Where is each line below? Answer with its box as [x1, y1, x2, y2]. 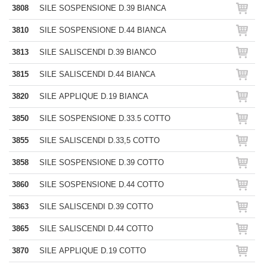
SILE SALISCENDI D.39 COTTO [39, 202, 153, 211]
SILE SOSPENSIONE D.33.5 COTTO [39, 114, 170, 123]
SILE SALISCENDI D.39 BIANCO [39, 48, 156, 57]
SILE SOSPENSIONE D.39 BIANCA [39, 4, 166, 13]
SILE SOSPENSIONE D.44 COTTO [39, 180, 164, 189]
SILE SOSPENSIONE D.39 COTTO [39, 158, 164, 167]
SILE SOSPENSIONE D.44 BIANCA [39, 26, 166, 35]
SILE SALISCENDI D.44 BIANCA [39, 70, 156, 79]
